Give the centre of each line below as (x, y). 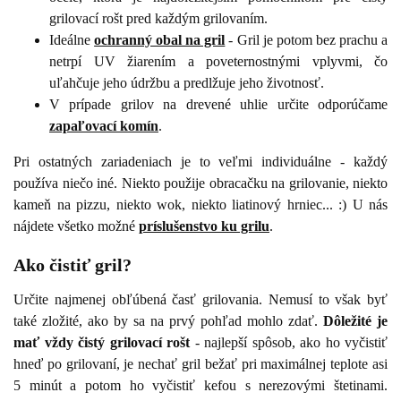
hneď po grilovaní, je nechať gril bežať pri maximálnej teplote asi (200, 363)
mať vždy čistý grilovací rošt (102, 342)
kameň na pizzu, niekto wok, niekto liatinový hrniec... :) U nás (200, 204)
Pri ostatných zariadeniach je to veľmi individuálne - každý (200, 161)
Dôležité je (355, 320)
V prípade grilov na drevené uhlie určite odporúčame (218, 104)
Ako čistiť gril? (73, 264)
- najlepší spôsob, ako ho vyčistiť (289, 342)
